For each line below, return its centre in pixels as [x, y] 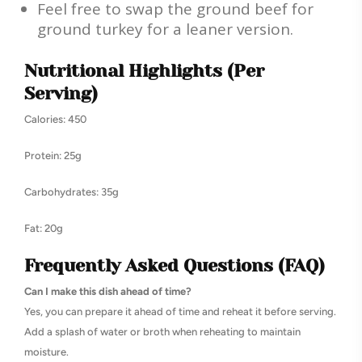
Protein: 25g [53, 156]
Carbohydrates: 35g [72, 192]
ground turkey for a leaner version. [165, 29]
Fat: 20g [44, 229]
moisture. [46, 352]
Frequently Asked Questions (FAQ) [175, 266]
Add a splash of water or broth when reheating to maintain [162, 332]
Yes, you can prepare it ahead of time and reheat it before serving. [180, 312]
